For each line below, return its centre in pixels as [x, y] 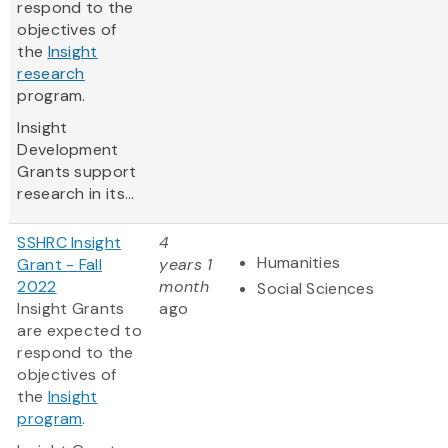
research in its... [76, 194]
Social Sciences [315, 289]
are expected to [79, 331]
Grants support [77, 172]
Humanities [299, 263]
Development [68, 150]
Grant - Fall [59, 265]
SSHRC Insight [69, 243]
